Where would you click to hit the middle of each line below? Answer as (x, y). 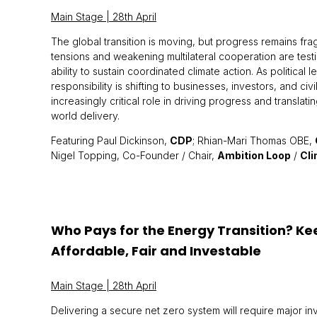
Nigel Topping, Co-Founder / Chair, (134, 155)
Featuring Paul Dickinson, (110, 140)
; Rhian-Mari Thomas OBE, (254, 140)
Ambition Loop (254, 155)
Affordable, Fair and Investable (156, 251)
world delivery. (85, 116)
